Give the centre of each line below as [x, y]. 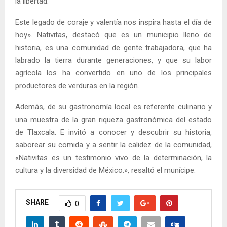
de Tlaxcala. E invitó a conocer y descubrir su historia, [113, 132]
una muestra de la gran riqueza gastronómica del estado [113, 119]
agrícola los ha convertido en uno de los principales [113, 73]
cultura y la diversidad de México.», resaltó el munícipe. [105, 170]
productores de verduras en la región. [77, 85]
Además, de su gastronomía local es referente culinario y [113, 107]
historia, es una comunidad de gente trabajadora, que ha [113, 47]
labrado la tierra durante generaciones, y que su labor [113, 60]
